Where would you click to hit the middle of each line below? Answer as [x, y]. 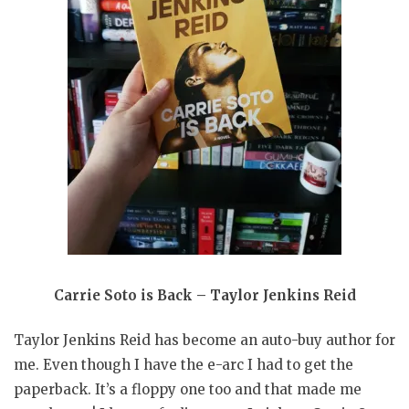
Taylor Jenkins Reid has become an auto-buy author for [204, 341]
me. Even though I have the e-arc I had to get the [184, 365]
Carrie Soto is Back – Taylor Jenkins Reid [204, 295]
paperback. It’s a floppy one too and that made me [188, 390]
